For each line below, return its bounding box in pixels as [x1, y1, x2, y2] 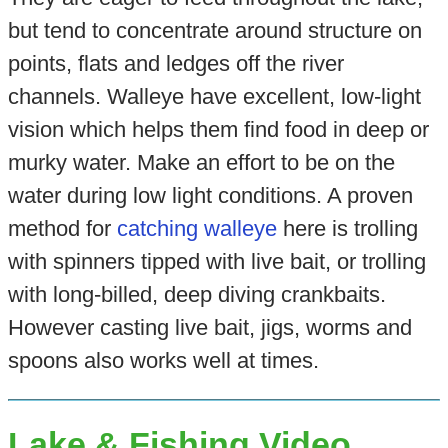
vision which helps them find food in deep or [7, 116, 429, 142]
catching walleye [116, 215, 277, 241]
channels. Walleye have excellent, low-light [7, 83, 421, 109]
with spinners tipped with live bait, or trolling [7, 248, 426, 274]
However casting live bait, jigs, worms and [7, 314, 412, 340]
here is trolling [276, 215, 418, 241]
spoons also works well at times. [7, 347, 319, 373]
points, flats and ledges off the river [7, 50, 344, 76]
